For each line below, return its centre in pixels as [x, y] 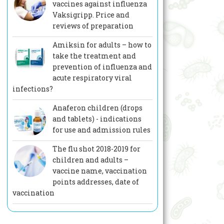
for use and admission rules [101, 130]
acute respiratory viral [92, 78]
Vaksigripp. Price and [91, 15]
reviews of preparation [93, 26]
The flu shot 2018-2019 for [96, 149]
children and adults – [90, 160]
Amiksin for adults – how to [102, 45]
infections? [32, 89]
